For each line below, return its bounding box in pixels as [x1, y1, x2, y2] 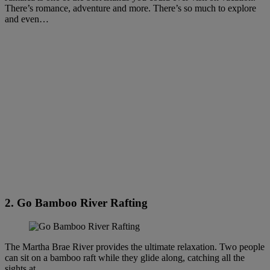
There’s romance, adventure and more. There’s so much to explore [5, 3, 256, 14]
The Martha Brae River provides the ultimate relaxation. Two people [5, 241, 265, 252]
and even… [5, 14, 49, 25]
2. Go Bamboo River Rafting [5, 196, 148, 210]
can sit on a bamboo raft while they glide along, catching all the [5, 252, 245, 263]
